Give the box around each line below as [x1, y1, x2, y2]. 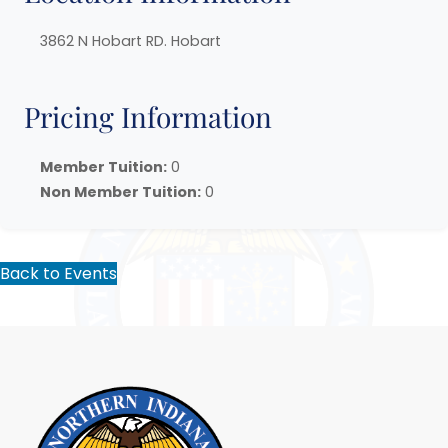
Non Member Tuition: [40, 181, 201, 202]
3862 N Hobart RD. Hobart [40, 31, 221, 52]
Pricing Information [24, 98, 272, 136]
